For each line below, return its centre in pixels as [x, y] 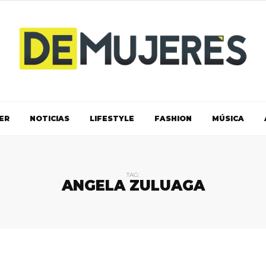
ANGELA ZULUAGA [133, 185]
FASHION [173, 118]
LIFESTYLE [112, 118]
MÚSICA [228, 118]
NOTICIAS [49, 118]
